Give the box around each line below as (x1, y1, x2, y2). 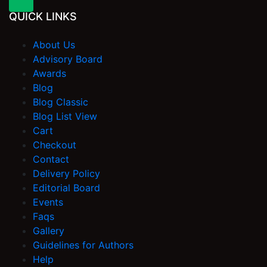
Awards (33, 67, 66, 80)
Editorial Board (33, 182, 100, 194)
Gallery (33, 225, 64, 237)
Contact (33, 153, 69, 166)
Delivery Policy (33, 167, 100, 180)
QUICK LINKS (9, 10, 77, 23)
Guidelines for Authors (33, 239, 133, 252)
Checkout (33, 139, 76, 151)
